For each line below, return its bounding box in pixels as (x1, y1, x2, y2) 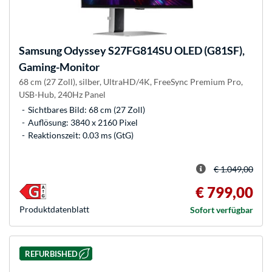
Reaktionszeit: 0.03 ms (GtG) (28, 130, 134, 141)
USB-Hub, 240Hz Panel (19, 89, 106, 100)
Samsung (19, 44, 62, 58)
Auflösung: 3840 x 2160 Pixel (28, 117, 138, 128)
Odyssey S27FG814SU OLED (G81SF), (62, 44, 245, 58)
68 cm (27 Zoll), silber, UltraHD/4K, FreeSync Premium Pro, (19, 76, 243, 87)
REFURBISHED (24, 248, 78, 259)
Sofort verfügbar (190, 205, 253, 216)
